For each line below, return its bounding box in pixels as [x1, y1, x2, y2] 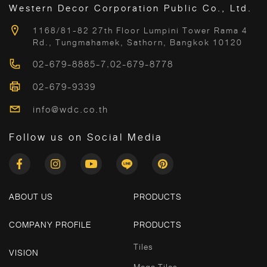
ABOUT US [9, 190, 53, 203]
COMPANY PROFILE [9, 218, 91, 231]
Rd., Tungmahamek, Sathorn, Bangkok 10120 [33, 35, 243, 49]
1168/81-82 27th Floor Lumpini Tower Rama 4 [33, 23, 248, 37]
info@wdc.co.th [33, 102, 108, 117]
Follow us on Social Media [9, 129, 163, 145]
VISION [9, 246, 39, 259]
